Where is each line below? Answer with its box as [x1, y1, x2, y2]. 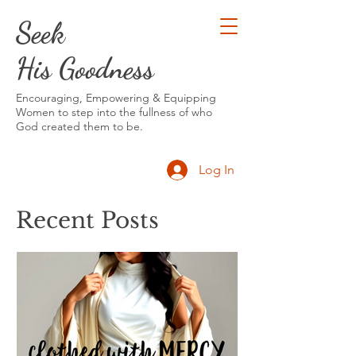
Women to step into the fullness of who [16, 105, 212, 119]
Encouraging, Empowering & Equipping [16, 91, 216, 105]
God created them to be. [16, 119, 143, 133]
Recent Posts [16, 207, 159, 234]
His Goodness [16, 52, 154, 86]
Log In [199, 162, 235, 177]
